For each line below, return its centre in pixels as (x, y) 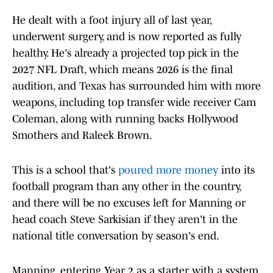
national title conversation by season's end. (116, 236)
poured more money (168, 170)
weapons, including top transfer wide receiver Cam (134, 103)
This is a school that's (65, 170)
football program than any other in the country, (126, 187)
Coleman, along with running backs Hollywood (125, 119)
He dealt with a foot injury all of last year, (112, 20)
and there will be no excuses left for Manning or (129, 203)
